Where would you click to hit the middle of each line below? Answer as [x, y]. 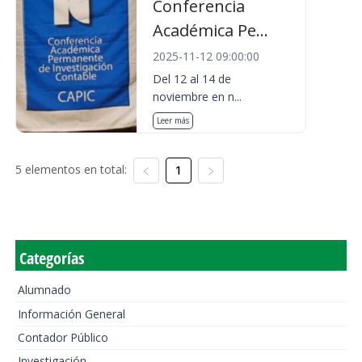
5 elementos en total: [71, 169]
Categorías [51, 258]
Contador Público [63, 337]
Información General [71, 314]
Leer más [173, 120]
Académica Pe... [211, 30]
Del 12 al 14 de [192, 79]
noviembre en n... [198, 97]
